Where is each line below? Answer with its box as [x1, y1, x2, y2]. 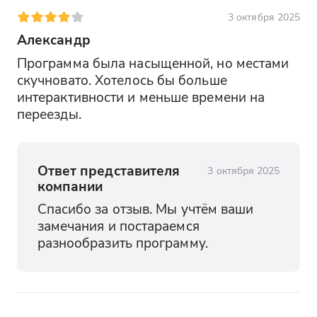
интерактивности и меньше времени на [16, 87, 265, 105]
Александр [16, 30, 91, 48]
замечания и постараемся [37, 217, 200, 235]
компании [37, 176, 103, 195]
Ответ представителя [37, 161, 180, 179]
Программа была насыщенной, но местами [16, 53, 289, 71]
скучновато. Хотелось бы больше [16, 70, 227, 88]
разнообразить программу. [37, 234, 208, 252]
